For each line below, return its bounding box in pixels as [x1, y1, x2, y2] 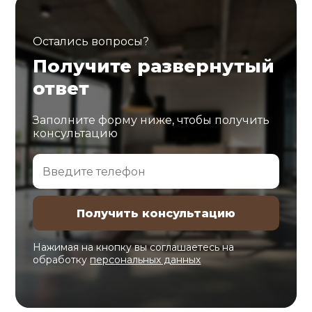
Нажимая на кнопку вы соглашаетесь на [33, 241, 235, 253]
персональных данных [90, 253, 201, 266]
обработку [33, 253, 91, 266]
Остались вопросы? [33, 35, 150, 48]
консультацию [33, 127, 118, 140]
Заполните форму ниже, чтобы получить [33, 114, 270, 127]
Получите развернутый [33, 55, 275, 77]
